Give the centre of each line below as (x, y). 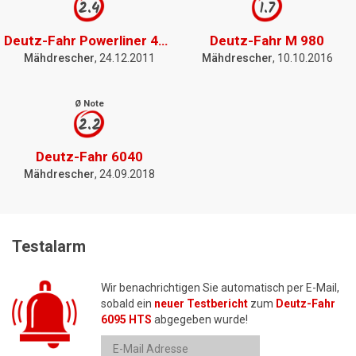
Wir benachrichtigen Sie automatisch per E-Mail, (220, 287)
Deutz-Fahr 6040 (89, 156)
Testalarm (49, 246)
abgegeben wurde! (200, 319)
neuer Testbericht (201, 303)
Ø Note (89, 103)
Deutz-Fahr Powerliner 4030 (163, 40)
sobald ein (128, 303)
